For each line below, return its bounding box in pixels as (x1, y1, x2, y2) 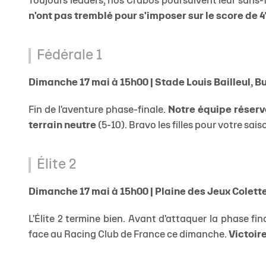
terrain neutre (28, 121, 96, 131)
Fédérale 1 (37, 49, 102, 63)
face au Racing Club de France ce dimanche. (28, 230, 229, 240)
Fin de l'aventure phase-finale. (28, 106, 168, 115)
